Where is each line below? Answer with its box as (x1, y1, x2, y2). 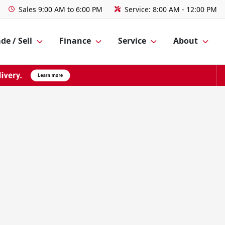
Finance (59, 35, 91, 47)
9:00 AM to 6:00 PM (38, 5, 102, 14)
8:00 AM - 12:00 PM (153, 5, 217, 14)
